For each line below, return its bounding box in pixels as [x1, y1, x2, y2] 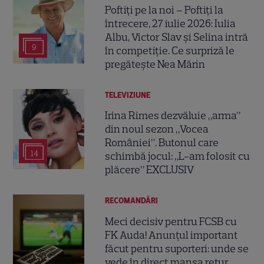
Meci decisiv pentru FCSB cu [105, 214, 237, 228]
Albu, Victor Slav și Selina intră [105, 30, 249, 44]
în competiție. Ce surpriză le [105, 44, 235, 57]
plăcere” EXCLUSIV [105, 163, 194, 177]
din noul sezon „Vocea [105, 123, 209, 136]
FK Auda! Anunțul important [105, 228, 239, 242]
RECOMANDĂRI [105, 196, 159, 206]
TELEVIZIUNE [105, 90, 151, 100]
